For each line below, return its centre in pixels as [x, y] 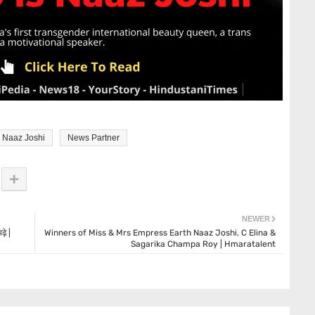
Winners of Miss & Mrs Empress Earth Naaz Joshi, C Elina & [160, 233]
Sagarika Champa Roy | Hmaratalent [203, 244]
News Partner [94, 138]
